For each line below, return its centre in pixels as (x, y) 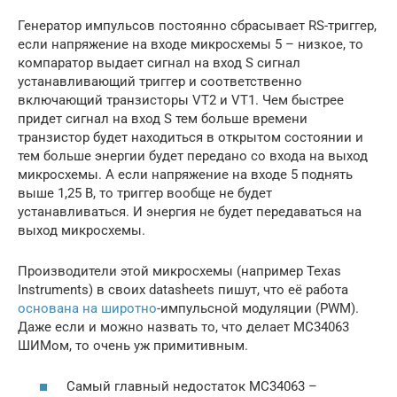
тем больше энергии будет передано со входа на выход (193, 156)
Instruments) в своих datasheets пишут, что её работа (183, 289)
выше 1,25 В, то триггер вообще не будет (145, 193)
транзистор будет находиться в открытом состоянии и (191, 137)
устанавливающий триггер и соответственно (160, 81)
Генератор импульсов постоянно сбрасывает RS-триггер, (197, 25)
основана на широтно (87, 308)
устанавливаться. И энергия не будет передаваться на (190, 211)
